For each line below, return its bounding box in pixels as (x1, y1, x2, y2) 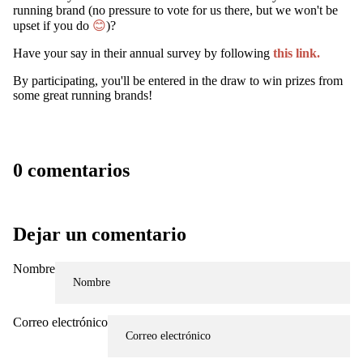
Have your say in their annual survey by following (13, 46, 273, 60)
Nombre (13, 261, 55, 275)
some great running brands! (13, 88, 152, 102)
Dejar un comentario (13, 223, 186, 245)
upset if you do (13, 19, 92, 32)
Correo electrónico (13, 315, 108, 330)
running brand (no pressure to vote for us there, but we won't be (13, 3, 338, 17)
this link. (273, 46, 320, 60)
